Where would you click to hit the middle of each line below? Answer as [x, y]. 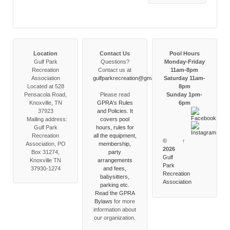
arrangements [115, 160]
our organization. [115, 218]
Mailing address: [45, 119]
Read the [107, 193]
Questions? [115, 62]
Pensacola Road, [45, 95]
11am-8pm [185, 70]
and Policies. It [115, 111]
